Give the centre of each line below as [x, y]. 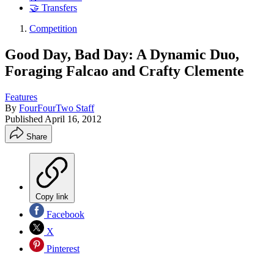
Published [25, 119]
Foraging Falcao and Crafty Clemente [124, 71]
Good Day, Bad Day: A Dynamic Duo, [122, 54]
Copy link [52, 196]
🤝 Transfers [53, 8]
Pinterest [62, 248]
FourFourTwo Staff [57, 108]
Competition [53, 29]
